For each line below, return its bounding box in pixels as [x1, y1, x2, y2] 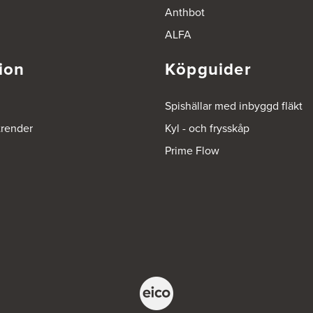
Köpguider [165, 57, 252, 82]
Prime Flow [165, 143, 219, 159]
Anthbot [165, 4, 205, 21]
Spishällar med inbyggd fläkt [165, 98, 303, 115]
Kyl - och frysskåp [165, 120, 249, 137]
